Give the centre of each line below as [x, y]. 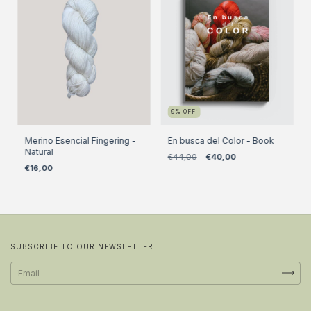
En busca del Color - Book [221, 140]
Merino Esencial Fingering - [80, 140]
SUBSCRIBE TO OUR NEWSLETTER [82, 246]
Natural [39, 151]
